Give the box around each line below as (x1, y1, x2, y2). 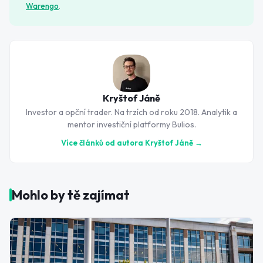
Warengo (26, 1, 59, 11)
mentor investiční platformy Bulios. (67, 119, 196, 130)
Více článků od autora (60, 138, 145, 147)
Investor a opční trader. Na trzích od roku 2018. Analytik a (26, 107, 237, 117)
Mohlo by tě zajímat (12, 187, 130, 203)
